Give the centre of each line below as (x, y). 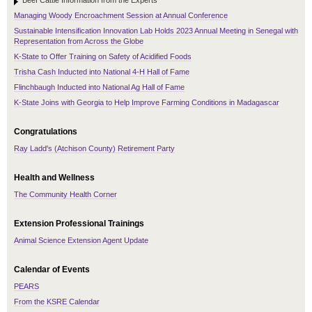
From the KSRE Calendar (57, 302)
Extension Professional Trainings (79, 224)
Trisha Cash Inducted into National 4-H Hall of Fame (102, 72)
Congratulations (46, 132)
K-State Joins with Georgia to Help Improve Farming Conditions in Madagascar (147, 103)
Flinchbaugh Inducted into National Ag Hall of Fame (99, 87)
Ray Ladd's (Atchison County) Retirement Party (94, 149)
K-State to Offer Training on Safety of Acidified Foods (103, 57)
